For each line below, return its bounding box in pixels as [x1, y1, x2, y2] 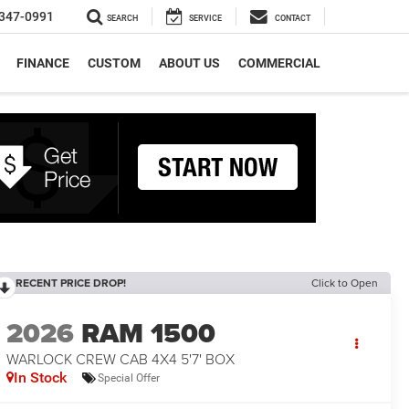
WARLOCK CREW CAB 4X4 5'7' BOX [6, 349, 236, 370]
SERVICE [189, 14, 222, 24]
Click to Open [311, 275, 378, 290]
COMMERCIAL [238, 55, 320, 70]
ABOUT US [159, 55, 220, 70]
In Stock [14, 369, 68, 387]
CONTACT [275, 14, 310, 24]
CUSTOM [88, 55, 141, 70]
